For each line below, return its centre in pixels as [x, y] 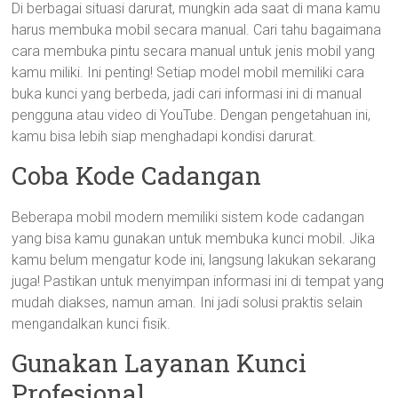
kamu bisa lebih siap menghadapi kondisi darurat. [164, 136]
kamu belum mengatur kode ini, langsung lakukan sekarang [194, 260]
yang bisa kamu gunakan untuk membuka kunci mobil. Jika [194, 239]
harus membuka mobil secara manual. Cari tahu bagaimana [197, 30]
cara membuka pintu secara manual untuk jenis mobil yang [194, 51]
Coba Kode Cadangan [137, 175]
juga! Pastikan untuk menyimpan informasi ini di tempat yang [198, 281]
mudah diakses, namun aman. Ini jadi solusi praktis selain [187, 302]
